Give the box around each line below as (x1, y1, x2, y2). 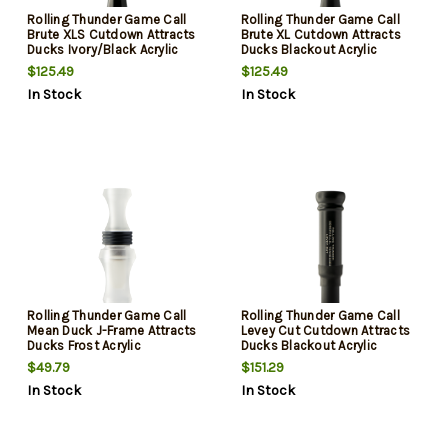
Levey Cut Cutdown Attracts (240, 322, 410, 338)
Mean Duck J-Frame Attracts (27, 322, 197, 338)
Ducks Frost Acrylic (27, 337, 141, 353)
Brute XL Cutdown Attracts (240, 26, 401, 42)
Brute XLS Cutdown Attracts (27, 26, 196, 42)
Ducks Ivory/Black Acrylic (27, 41, 179, 57)
